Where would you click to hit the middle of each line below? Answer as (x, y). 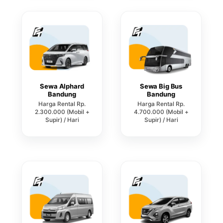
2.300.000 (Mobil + (62, 112)
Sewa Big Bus (161, 86)
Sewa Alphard (62, 86)
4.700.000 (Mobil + (161, 112)
